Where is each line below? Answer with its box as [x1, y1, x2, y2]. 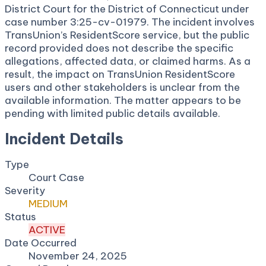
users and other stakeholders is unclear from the [5, 80, 240, 94]
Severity [5, 183, 45, 197]
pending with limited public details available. [5, 106, 220, 120]
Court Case [28, 170, 84, 184]
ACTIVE [28, 223, 65, 236]
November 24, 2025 [28, 249, 127, 262]
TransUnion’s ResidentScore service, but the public [5, 28, 249, 42]
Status [5, 210, 36, 223]
